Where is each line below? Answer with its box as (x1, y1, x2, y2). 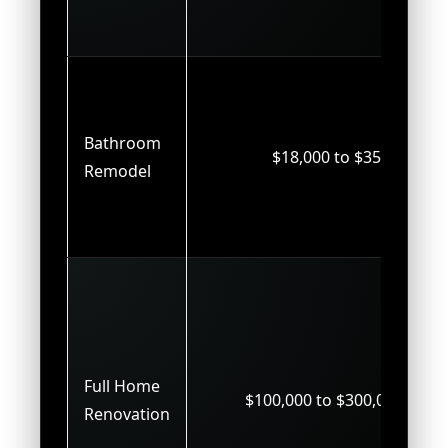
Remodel (84, 159, 151, 182)
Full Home (84, 374, 160, 397)
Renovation (84, 402, 170, 425)
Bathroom (84, 131, 161, 154)
